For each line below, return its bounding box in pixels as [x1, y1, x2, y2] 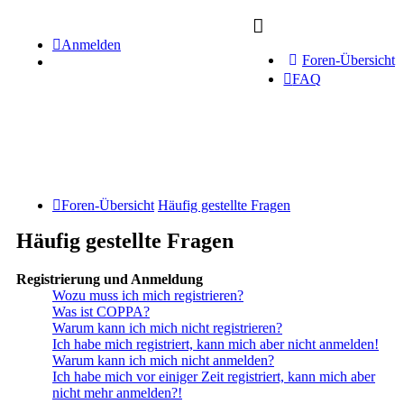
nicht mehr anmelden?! [52, 385, 182, 401]
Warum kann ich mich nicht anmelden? [52, 353, 274, 369]
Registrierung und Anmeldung [16, 271, 203, 288]
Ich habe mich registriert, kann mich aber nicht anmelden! [52, 336, 379, 353]
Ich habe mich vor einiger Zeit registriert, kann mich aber [52, 369, 375, 385]
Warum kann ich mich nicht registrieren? [52, 320, 282, 336]
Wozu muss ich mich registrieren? [52, 288, 243, 304]
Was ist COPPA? [52, 304, 150, 320]
